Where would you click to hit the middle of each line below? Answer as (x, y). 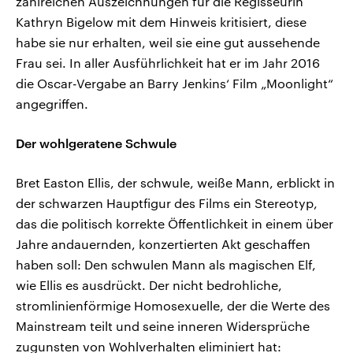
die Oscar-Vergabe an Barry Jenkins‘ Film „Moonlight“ (175, 84)
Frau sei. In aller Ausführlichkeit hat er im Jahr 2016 (168, 63)
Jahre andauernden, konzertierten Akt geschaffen (163, 244)
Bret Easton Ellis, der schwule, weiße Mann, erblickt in (175, 183)
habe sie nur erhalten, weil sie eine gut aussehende (168, 43)
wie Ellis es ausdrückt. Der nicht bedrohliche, (149, 285)
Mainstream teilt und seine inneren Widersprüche (163, 326)
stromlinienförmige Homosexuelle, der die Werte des (173, 306)
